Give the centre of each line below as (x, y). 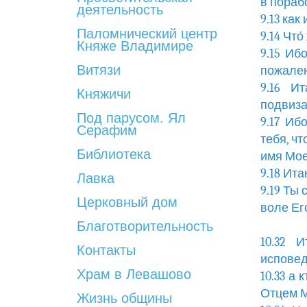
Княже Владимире (135, 46)
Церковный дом (127, 202)
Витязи (99, 70)
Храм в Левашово (134, 274)
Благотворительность (145, 226)
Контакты (106, 250)
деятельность (120, 10)
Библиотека (114, 154)
